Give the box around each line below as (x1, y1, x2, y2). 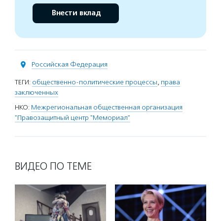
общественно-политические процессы (32, 78, 157, 87)
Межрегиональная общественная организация (31, 103, 183, 112)
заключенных (15, 88, 58, 97)
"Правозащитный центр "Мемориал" (15, 113, 130, 122)
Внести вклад (51, 8, 101, 18)
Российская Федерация (32, 60, 108, 69)
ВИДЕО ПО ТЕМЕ (15, 160, 92, 173)
